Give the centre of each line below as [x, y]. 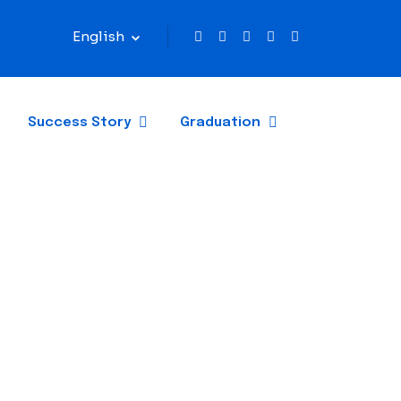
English [100, 36]
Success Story [79, 123]
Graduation [220, 123]
